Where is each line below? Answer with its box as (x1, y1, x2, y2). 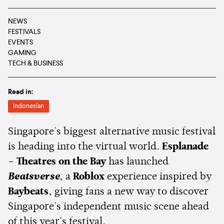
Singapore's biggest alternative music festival (8, 126, 215, 137)
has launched (106, 156, 168, 167)
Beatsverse (8, 171, 59, 182)
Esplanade (162, 141, 208, 152)
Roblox (73, 171, 104, 182)
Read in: (8, 88, 33, 95)
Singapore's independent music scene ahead (8, 201, 209, 212)
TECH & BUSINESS (8, 59, 63, 67)
